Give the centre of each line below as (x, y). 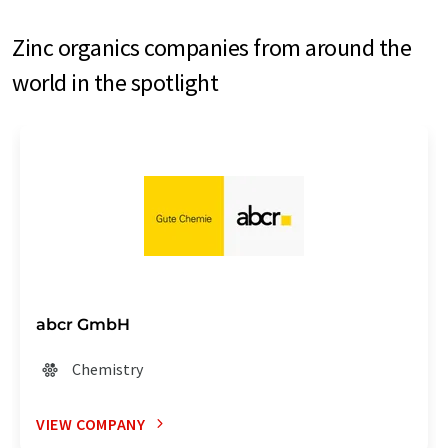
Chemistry (107, 368)
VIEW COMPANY (91, 423)
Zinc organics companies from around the (212, 47)
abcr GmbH (83, 324)
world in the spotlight (115, 82)
